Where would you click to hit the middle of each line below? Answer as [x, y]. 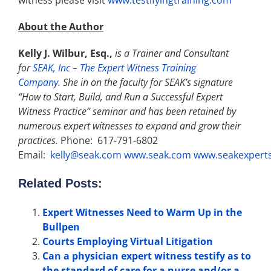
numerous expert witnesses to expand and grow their [129, 126]
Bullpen [61, 227]
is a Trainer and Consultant [172, 54]
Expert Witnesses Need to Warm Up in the [142, 213]
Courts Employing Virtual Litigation [128, 242]
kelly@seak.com [86, 155]
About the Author [61, 27]
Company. [39, 83]
